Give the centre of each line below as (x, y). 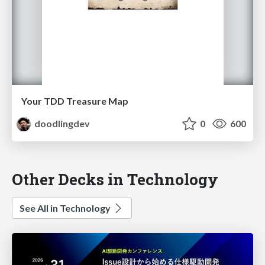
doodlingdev (62, 123)
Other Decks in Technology (115, 179)
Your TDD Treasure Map (75, 101)
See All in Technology (66, 208)
